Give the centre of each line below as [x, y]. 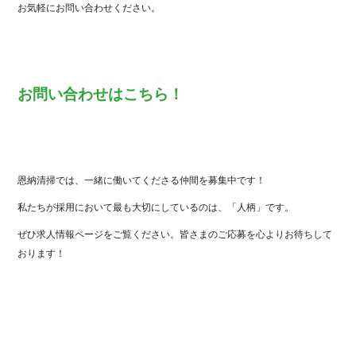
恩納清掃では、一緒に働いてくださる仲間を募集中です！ [142, 181]
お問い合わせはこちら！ [101, 95]
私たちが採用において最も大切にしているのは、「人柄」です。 [156, 208]
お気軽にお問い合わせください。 [89, 8]
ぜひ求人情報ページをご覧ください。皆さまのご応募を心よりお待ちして [175, 235]
